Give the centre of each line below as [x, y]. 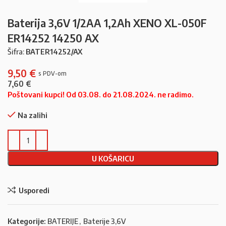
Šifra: [17, 52]
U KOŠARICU [113, 159]
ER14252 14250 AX [53, 38]
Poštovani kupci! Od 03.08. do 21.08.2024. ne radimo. [101, 95]
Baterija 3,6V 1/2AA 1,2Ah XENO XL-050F [107, 23]
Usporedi [34, 190]
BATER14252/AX [54, 52]
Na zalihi [33, 115]
